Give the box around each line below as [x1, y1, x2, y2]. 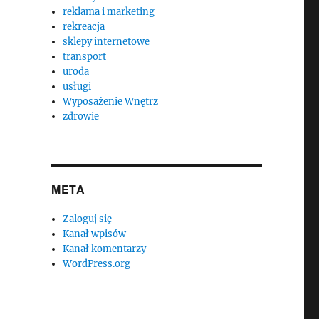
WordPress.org [63, 258, 131, 270]
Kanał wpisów [63, 228, 127, 240]
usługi [63, 80, 92, 93]
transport [63, 51, 107, 63]
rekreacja [63, 21, 105, 33]
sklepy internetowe [63, 36, 150, 48]
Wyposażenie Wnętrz [63, 95, 159, 108]
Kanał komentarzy [63, 243, 147, 255]
